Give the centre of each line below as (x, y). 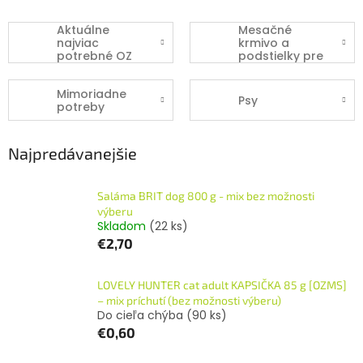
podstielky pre (281, 56)
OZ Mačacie (273, 68)
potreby (81, 107)
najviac (78, 43)
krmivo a (264, 43)
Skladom (123, 226)
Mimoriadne (92, 94)
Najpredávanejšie (73, 154)
